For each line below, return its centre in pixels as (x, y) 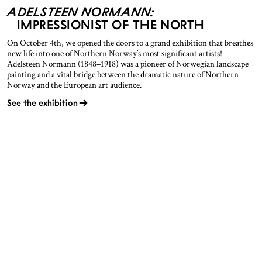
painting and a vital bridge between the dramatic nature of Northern (123, 74)
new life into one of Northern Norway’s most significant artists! (115, 53)
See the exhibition (42, 103)
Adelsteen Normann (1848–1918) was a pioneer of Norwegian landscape (128, 64)
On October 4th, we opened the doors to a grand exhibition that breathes (130, 43)
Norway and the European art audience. (74, 85)
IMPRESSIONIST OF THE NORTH (111, 24)
